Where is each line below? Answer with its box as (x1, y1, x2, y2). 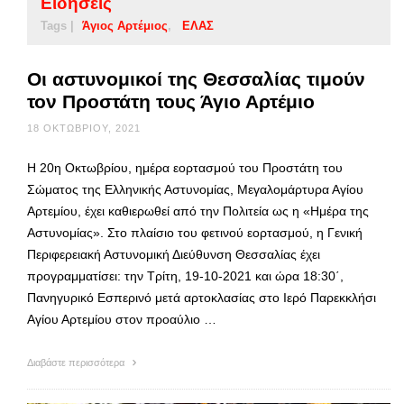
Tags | (41, 19, 74, 33)
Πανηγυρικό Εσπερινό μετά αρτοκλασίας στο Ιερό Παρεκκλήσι (27, 290, 376, 306)
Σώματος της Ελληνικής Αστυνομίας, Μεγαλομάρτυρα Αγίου (27, 182, 363, 197)
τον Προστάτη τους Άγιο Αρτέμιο (27, 91, 315, 113)
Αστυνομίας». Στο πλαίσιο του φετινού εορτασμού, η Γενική (27, 225, 363, 241)
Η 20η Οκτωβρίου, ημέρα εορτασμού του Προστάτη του (27, 161, 343, 176)
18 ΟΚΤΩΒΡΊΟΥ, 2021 (27, 123, 141, 134)
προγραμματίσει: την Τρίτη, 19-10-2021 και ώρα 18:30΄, (27, 269, 344, 284)
